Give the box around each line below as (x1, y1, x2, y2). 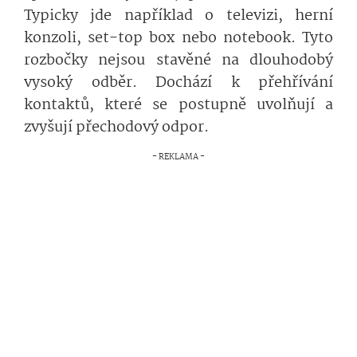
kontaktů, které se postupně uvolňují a (24, 93, 333, 118)
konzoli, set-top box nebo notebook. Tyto (24, 26, 333, 51)
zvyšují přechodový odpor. (24, 116, 209, 140)
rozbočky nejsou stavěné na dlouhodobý (24, 49, 333, 73)
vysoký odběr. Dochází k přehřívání (24, 71, 333, 96)
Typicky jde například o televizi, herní (24, 4, 333, 29)
